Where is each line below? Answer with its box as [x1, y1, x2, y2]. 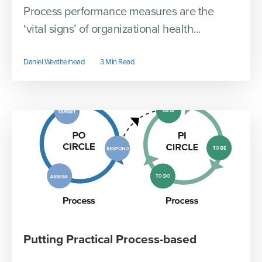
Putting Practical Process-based [23, 232, 196, 247]
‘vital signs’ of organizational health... [23, 22, 201, 37]
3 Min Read [100, 57, 134, 67]
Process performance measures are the [23, 5, 213, 19]
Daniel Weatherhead [23, 57, 84, 67]
